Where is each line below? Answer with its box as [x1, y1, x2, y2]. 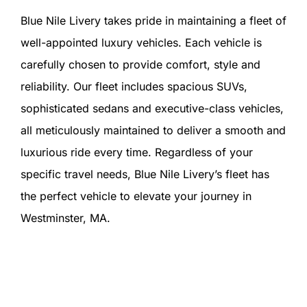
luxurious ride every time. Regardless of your [20, 145, 253, 159]
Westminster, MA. [20, 210, 110, 225]
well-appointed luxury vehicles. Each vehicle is [20, 35, 262, 49]
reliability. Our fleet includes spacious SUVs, [20, 79, 247, 93]
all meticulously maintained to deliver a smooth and [20, 123, 286, 137]
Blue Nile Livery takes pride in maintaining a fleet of [20, 13, 286, 27]
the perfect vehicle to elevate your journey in [20, 188, 251, 203]
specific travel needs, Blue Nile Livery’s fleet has [20, 167, 269, 181]
